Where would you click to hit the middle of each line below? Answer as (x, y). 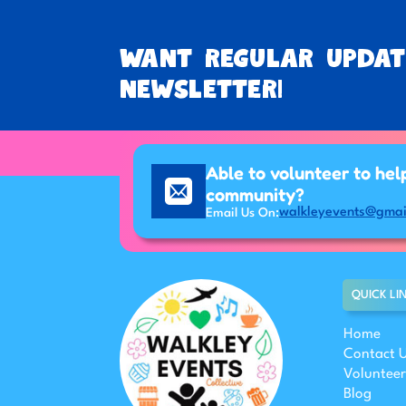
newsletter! (202, 90)
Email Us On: (242, 213)
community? (255, 195)
